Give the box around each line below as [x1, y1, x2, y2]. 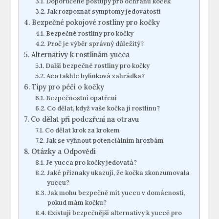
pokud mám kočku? [47, 198, 107, 207]
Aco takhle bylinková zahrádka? [46, 72, 145, 81]
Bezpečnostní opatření [45, 94, 117, 103]
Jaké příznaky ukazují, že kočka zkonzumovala [46, 169, 190, 177]
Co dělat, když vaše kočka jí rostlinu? [46, 104, 160, 113]
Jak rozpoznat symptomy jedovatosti [46, 7, 161, 16]
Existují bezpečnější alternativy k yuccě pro [47, 209, 182, 218]
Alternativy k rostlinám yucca [31, 50, 130, 60]
